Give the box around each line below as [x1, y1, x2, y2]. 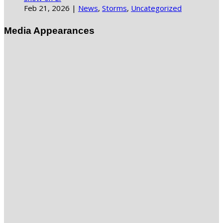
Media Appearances [4, 25, 95, 36]
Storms [102, 2, 127, 13]
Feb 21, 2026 [24, 2, 70, 13]
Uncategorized [131, 2, 182, 13]
